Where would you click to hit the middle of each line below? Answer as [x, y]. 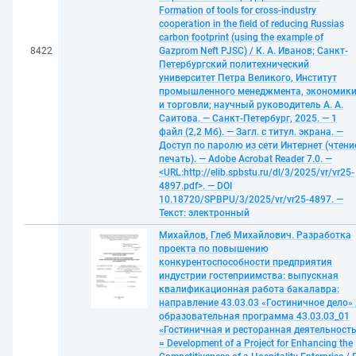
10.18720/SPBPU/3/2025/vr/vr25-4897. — [251, 199]
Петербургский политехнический [234, 64]
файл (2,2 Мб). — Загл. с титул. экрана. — [251, 132]
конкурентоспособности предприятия [246, 262]
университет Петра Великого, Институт [248, 78]
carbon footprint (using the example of [241, 37]
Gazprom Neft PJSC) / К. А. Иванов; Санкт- [253, 51]
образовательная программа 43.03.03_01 [254, 316]
